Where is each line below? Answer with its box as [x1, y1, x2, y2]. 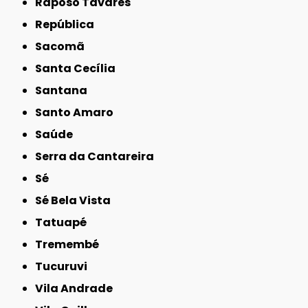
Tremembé [43, 236, 100, 253]
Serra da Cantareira [42, 148, 155, 165]
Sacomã [42, 38, 85, 55]
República [43, 16, 95, 33]
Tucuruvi [43, 258, 88, 275]
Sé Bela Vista [42, 192, 111, 209]
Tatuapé [43, 214, 87, 231]
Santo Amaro [42, 104, 114, 121]
